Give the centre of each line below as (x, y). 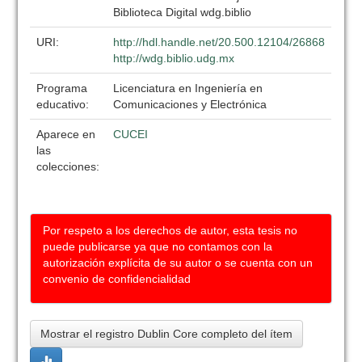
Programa (62, 88)
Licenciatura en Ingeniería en (188, 88)
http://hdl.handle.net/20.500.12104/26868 (219, 42)
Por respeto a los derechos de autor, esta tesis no (170, 230)
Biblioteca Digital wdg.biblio (183, 12)
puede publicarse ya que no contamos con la (158, 246)
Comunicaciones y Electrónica (190, 104)
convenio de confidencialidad (117, 279)
